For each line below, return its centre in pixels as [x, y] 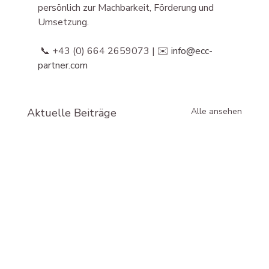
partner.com [62, 65]
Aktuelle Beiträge [71, 113]
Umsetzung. [63, 22]
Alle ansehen [217, 111]
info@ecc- [192, 51]
